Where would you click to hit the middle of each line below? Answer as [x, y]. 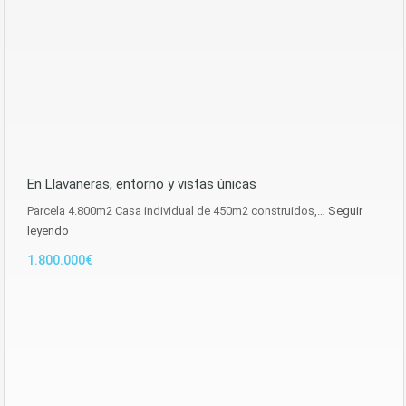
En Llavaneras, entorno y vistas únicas [142, 184]
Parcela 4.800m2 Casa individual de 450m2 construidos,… [178, 210]
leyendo [48, 230]
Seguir [345, 210]
